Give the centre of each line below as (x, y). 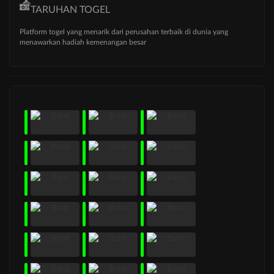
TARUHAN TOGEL (70, 9)
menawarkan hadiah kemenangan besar (83, 42)
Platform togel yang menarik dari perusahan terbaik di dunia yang (124, 31)
